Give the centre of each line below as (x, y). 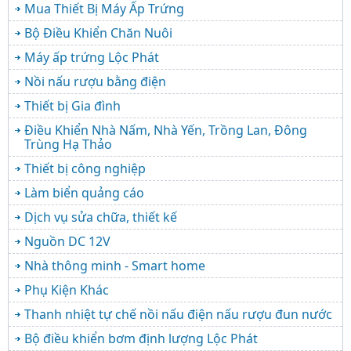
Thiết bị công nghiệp (85, 169)
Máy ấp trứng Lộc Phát (92, 58)
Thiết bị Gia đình (72, 106)
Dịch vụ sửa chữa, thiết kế (101, 217)
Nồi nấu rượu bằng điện (95, 82)
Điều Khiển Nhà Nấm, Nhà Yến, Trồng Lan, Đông (166, 130)
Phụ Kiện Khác (67, 290)
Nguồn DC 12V (67, 242)
